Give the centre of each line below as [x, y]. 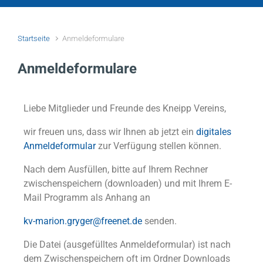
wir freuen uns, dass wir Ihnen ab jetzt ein [110, 131]
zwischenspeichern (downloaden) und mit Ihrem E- [128, 183]
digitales [214, 131]
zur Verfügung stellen [142, 146]
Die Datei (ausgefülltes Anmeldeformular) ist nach [127, 244]
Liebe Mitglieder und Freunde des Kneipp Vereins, [125, 108]
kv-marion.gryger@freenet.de [83, 221]
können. [205, 146]
